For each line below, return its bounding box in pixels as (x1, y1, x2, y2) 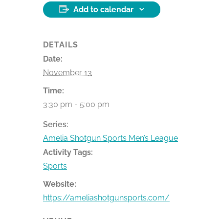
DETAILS (43, 40, 78, 49)
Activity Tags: (43, 147, 93, 157)
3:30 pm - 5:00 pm (43, 99, 109, 109)
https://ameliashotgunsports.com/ (43, 193, 170, 202)
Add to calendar (73, 4, 133, 14)
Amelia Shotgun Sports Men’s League (43, 133, 178, 143)
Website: (43, 179, 76, 189)
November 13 (43, 67, 92, 77)
